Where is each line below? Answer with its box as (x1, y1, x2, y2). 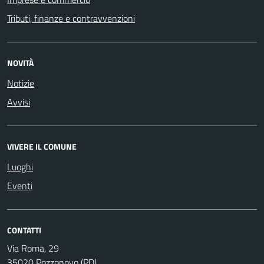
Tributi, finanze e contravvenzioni (7, 11, 135, 25)
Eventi (7, 179, 32, 193)
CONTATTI (7, 224, 41, 236)
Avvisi (7, 95, 30, 109)
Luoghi (7, 160, 33, 174)
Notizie (7, 76, 34, 90)
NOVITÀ (7, 57, 34, 69)
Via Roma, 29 (7, 241, 59, 255)
